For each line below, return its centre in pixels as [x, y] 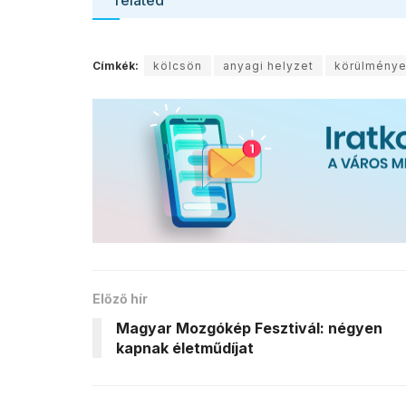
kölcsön [178, 65]
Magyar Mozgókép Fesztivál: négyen [249, 329]
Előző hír [120, 299]
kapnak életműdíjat [185, 348]
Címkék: [116, 65]
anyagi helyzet [268, 65]
